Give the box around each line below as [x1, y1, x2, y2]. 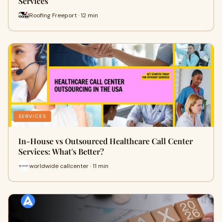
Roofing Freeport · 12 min [29, 11, 98, 19]
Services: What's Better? [18, 146, 104, 157]
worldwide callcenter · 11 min [29, 162, 109, 170]
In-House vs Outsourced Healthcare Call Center [18, 136, 193, 146]
